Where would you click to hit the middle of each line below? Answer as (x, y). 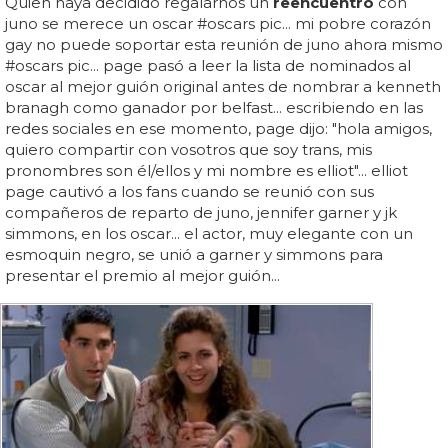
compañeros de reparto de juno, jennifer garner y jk (201, 212)
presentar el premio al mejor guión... (142, 275)
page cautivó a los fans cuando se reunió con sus (189, 191)
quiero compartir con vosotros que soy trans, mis (188, 149)
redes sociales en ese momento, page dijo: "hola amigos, (218, 128)
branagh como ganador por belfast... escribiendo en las (214, 107)
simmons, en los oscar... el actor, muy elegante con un (209, 233)
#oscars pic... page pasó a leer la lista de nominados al (208, 65)
